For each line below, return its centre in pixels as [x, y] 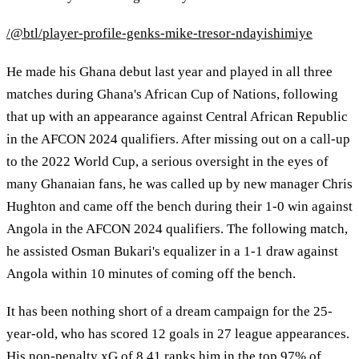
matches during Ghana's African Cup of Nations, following [172, 94]
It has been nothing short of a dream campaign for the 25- [169, 312]
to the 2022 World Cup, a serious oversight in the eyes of [167, 161]
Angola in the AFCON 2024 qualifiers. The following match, [177, 228]
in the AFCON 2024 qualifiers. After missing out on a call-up [178, 139]
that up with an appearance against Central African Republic [177, 116]
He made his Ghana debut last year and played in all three [169, 71]
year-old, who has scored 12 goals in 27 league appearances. [178, 334]
